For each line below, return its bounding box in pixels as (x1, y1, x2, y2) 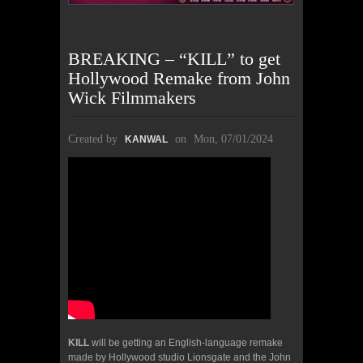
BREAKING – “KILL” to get (68, 48, 280, 69)
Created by (68, 132, 121, 145)
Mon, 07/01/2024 (194, 132, 273, 145)
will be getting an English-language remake (89, 336, 283, 348)
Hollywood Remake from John (68, 67, 290, 88)
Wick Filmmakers (68, 87, 196, 108)
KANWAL (125, 133, 168, 145)
